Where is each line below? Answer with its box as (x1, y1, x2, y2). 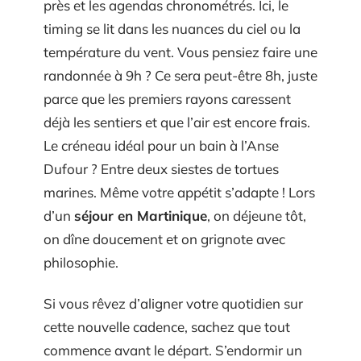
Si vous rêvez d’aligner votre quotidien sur (44, 295, 303, 312)
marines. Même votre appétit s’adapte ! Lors (44, 183, 315, 201)
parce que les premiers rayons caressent (44, 89, 291, 107)
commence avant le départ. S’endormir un (44, 342, 302, 359)
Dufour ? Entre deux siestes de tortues (44, 160, 279, 177)
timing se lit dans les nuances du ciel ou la (44, 19, 301, 37)
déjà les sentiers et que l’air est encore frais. (44, 113, 310, 131)
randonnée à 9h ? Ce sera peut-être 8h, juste (44, 66, 317, 84)
